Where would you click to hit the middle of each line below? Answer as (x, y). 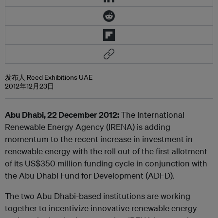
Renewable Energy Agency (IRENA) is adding (88, 127)
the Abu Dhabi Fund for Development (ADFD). (90, 175)
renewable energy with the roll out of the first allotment (106, 151)
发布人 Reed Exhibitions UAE (49, 77)
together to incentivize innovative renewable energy (101, 208)
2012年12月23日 (29, 86)
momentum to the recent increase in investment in (99, 139)
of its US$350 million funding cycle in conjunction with (106, 163)
